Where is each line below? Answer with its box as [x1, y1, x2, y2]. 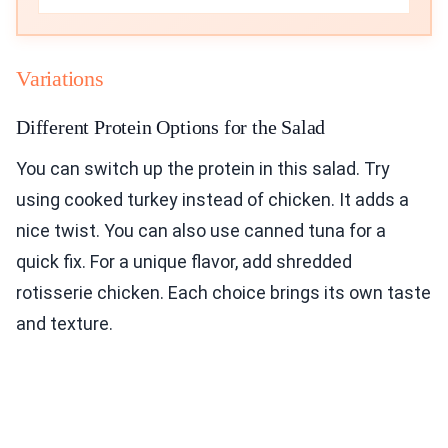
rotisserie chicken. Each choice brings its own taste [16, 282, 431, 303]
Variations [16, 66, 104, 91]
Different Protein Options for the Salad [16, 116, 326, 138]
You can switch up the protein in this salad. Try [16, 158, 390, 179]
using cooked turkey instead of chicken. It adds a [16, 189, 409, 210]
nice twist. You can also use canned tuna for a [16, 220, 386, 241]
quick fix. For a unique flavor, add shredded [16, 251, 352, 272]
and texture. [16, 313, 113, 334]
